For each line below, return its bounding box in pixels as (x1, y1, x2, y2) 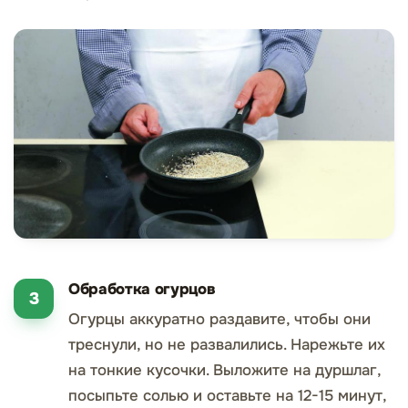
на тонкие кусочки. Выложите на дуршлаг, (68, 361, 381, 381)
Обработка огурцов (68, 280, 216, 300)
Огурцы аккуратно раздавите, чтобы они (68, 310, 371, 330)
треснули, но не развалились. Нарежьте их (68, 335, 385, 355)
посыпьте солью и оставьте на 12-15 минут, (68, 386, 386, 406)
